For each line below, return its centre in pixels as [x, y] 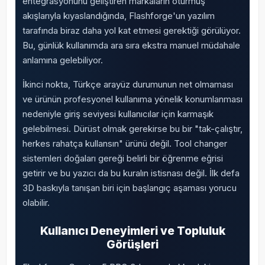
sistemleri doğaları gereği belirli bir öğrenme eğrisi [122, 158]
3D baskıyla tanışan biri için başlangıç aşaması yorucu [129, 188]
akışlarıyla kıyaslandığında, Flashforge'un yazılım [118, 16]
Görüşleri [132, 244]
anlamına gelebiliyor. [62, 60]
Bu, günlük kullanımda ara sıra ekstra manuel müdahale [131, 45]
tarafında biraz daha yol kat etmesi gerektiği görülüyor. [131, 30]
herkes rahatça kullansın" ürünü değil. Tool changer [125, 143]
